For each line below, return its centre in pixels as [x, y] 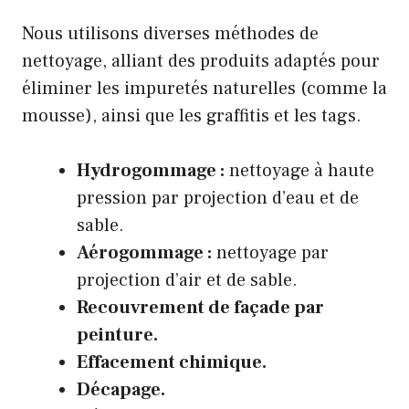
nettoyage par [270, 252]
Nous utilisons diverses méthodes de [170, 33]
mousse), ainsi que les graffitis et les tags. [192, 115]
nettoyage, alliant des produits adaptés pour [201, 61]
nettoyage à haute [299, 170]
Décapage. [121, 389]
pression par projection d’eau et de [218, 198]
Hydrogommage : [151, 170]
